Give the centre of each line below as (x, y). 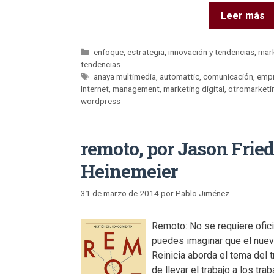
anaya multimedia (125, 77)
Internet (95, 89)
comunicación (228, 77)
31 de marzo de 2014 (120, 193)
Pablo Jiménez (202, 193)
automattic (180, 77)
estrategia (146, 52)
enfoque (109, 52)
